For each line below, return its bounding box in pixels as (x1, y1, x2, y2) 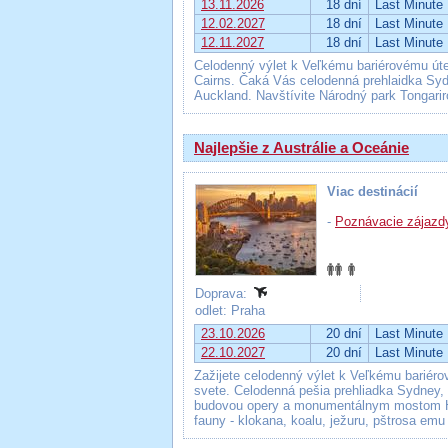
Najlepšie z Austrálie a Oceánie (194, 139, 409, 156)
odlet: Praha (195, 303, 269, 318)
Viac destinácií (327, 184, 418, 199)
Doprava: (195, 286, 251, 301)
